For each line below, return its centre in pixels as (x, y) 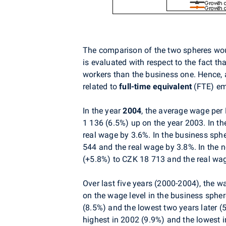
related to (101, 87)
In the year (103, 111)
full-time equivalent (156, 87)
